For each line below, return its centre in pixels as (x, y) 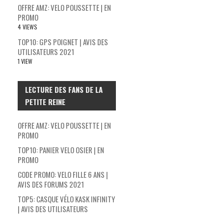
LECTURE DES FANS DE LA (64, 89)
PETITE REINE (45, 101)
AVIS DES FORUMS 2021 (51, 184)
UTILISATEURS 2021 (46, 51)
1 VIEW (25, 61)
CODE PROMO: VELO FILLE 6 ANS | (63, 174)
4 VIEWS (27, 27)
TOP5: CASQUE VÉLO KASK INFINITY (66, 199)
